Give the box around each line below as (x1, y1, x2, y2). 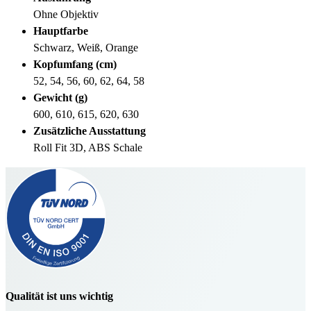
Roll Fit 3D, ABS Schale (33, 141, 142, 153)
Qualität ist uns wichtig (6, 289, 113, 302)
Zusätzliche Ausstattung (33, 124, 146, 137)
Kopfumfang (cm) (33, 58, 117, 70)
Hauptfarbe (33, 24, 88, 37)
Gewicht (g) (33, 91, 87, 103)
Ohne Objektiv (33, 8, 99, 20)
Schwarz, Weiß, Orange (33, 41, 138, 53)
